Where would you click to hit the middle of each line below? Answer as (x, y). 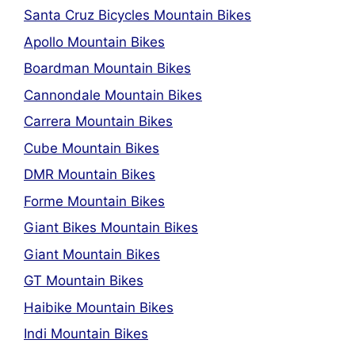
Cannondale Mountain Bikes (113, 95)
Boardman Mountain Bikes (107, 68)
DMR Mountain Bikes (90, 174)
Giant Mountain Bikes (92, 254)
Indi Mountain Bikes (86, 334)
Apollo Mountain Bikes (94, 42)
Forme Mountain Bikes (94, 201)
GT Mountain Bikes (84, 281)
